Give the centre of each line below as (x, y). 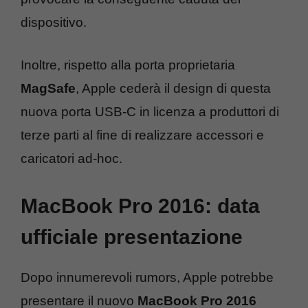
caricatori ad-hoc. (71, 159)
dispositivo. (54, 22)
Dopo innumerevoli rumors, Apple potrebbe (147, 277)
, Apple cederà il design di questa (173, 89)
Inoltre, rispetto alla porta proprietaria (128, 65)
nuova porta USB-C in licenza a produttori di (150, 112)
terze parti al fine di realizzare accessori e (142, 135)
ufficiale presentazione (132, 236)
